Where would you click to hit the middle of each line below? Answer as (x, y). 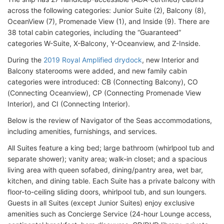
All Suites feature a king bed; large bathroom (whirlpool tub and (111, 148)
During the (25, 60)
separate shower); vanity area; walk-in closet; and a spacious (107, 159)
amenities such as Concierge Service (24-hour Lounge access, (109, 214)
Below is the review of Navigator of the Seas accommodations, (110, 120)
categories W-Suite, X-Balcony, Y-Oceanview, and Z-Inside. (104, 43)
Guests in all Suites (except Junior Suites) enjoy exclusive (101, 203)
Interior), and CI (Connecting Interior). (69, 104)
